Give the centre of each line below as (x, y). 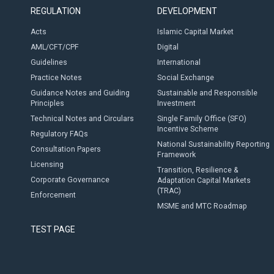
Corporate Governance (70, 180)
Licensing (47, 165)
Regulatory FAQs (59, 134)
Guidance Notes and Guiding (80, 93)
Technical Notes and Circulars (82, 119)
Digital (168, 47)
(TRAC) (169, 191)
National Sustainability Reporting (213, 144)
